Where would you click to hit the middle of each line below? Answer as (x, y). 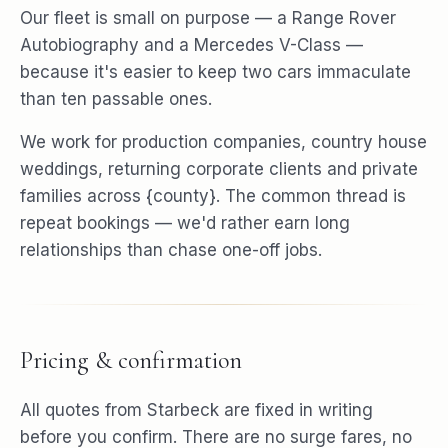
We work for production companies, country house (223, 141)
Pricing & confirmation (131, 360)
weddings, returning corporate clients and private (219, 168)
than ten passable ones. (116, 98)
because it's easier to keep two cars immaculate (215, 71)
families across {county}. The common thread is (213, 195)
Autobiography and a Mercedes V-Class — (191, 44)
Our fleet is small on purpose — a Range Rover (208, 17)
